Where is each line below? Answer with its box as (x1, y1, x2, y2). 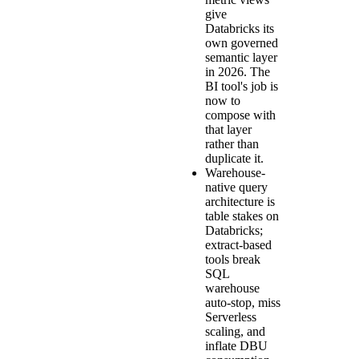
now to (205, 93, 240, 107)
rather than (205, 136, 259, 151)
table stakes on (205, 208, 279, 223)
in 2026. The (205, 64, 270, 79)
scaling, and (205, 324, 265, 338)
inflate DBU (205, 338, 268, 353)
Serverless (205, 309, 256, 324)
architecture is (205, 194, 275, 208)
